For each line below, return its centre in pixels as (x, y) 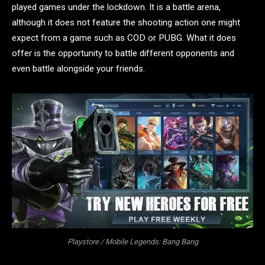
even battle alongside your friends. (78, 69)
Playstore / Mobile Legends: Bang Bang (132, 241)
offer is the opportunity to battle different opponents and (123, 54)
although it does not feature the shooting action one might (126, 23)
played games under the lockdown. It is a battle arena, (116, 7)
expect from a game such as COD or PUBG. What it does (124, 38)
